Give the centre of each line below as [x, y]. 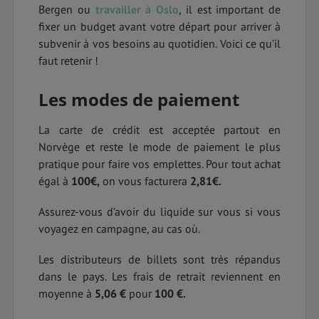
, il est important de [230, 10]
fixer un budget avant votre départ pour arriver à [159, 27]
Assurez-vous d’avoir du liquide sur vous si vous [159, 212]
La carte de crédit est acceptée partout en [159, 130]
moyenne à [67, 294]
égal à [55, 181]
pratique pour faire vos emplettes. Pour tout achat [159, 164]
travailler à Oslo [137, 10]
